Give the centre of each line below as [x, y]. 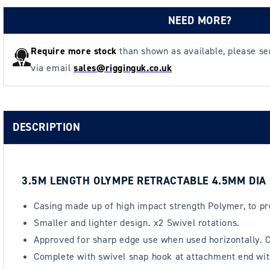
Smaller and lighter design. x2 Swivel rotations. [137, 223]
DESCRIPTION [47, 127]
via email [52, 68]
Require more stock [75, 51]
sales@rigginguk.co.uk [123, 68]
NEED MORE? [200, 20]
